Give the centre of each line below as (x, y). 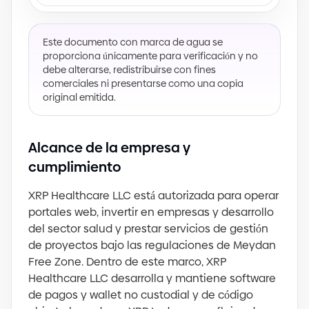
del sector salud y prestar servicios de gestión (148, 229)
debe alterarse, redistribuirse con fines (129, 70)
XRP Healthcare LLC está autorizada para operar (153, 196)
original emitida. (79, 97)
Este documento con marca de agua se (133, 42)
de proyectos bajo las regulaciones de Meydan (152, 245)
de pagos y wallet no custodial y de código (141, 295)
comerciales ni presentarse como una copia (143, 83)
